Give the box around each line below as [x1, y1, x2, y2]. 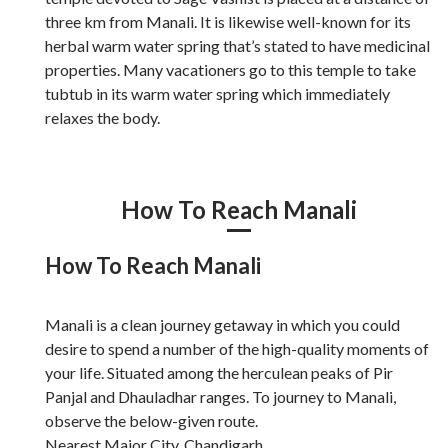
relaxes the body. [45, 107, 160, 127]
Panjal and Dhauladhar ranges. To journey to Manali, [45, 386, 396, 406]
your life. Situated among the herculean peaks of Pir [45, 362, 393, 382]
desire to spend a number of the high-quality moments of [45, 338, 429, 358]
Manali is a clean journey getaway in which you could [45, 314, 400, 334]
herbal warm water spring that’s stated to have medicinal [45, 35, 430, 55]
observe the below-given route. [45, 410, 258, 430]
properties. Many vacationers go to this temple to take [45, 59, 416, 79]
